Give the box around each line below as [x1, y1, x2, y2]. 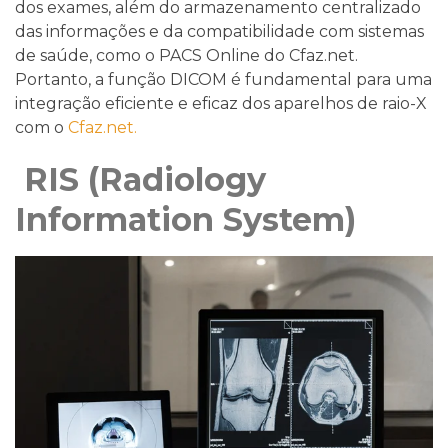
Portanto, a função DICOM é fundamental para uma [15, 69, 432, 89]
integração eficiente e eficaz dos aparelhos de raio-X [15, 93, 427, 113]
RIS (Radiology [15, 159, 266, 199]
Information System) [15, 199, 365, 239]
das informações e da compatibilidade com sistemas [15, 21, 424, 41]
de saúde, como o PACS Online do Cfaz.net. [15, 45, 358, 65]
